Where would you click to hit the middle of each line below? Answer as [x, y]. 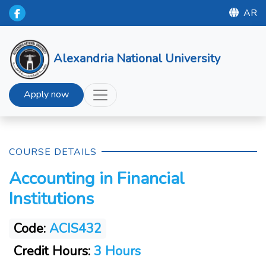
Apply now [46, 94]
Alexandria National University [137, 58]
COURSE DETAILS [53, 152]
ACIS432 [75, 229]
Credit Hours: [52, 251]
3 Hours [115, 251]
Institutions [51, 199]
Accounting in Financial [97, 178]
